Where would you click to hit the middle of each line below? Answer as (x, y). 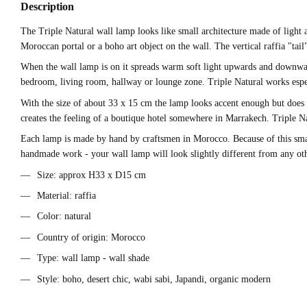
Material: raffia (66, 195)
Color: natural (64, 217)
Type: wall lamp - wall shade (93, 258)
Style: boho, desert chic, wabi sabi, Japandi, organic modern (154, 279)
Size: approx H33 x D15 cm (91, 175)
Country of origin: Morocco (91, 237)
